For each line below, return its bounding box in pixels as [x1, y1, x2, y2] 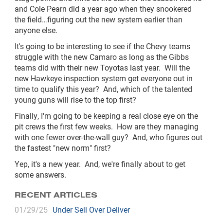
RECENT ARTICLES [15, 190, 97, 200]
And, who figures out [132, 132, 202, 142]
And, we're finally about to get [85, 159, 185, 169]
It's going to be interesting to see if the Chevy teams [15, 41, 190, 51]
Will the [164, 62, 190, 73]
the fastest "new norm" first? [15, 143, 111, 153]
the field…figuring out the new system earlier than [15, 14, 182, 24]
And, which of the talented [103, 84, 192, 94]
